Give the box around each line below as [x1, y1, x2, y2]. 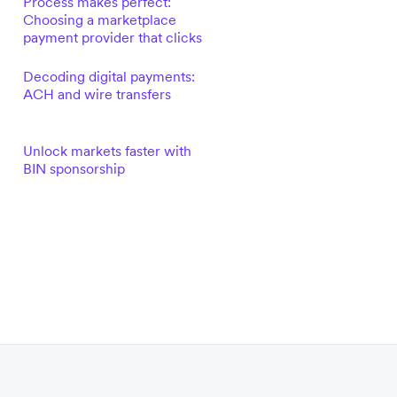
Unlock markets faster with [22, 142, 191, 160]
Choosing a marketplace [22, 11, 176, 28]
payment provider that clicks [22, 28, 202, 46]
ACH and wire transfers [22, 85, 171, 103]
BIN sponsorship [22, 160, 125, 177]
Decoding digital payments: [22, 67, 195, 85]
